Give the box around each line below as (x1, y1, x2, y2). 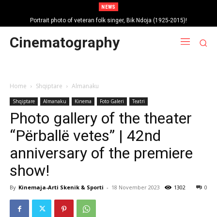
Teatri (132, 97, 145, 105)
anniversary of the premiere (10, 143, 193, 162)
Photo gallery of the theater (10, 108, 192, 127)
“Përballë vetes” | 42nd (10, 126, 161, 145)
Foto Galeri (100, 97, 124, 105)
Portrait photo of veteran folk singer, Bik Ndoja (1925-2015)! (30, 17, 187, 24)
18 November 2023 (111, 183, 160, 191)
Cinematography (10, 34, 120, 51)
